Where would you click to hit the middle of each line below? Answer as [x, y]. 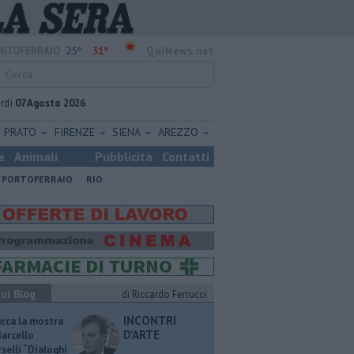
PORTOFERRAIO [37, 179]
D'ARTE [141, 335]
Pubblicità [124, 156]
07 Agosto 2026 [50, 103]
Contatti [186, 156]
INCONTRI [150, 320]
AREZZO [180, 132]
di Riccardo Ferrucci [164, 294]
